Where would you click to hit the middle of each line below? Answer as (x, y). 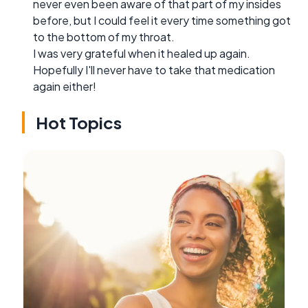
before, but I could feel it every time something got (162, 20)
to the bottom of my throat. (104, 36)
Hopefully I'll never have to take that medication (154, 69)
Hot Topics (79, 122)
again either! (65, 86)
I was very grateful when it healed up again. (142, 53)
